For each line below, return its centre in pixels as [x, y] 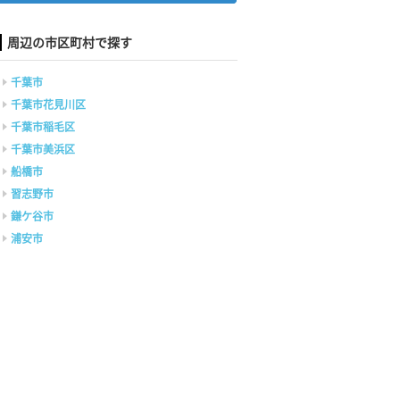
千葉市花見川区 [48, 105]
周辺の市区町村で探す [70, 42]
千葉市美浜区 [43, 150]
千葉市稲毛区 [43, 127]
